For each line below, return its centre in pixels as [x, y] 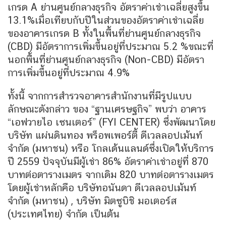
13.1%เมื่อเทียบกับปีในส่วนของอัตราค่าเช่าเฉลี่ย [106, 20]
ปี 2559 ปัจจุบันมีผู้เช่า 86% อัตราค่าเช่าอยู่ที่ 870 [108, 162]
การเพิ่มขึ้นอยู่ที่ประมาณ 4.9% [69, 73]
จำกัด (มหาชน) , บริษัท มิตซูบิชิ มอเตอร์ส [92, 201]
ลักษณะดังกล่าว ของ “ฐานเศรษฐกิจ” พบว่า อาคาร [107, 109]
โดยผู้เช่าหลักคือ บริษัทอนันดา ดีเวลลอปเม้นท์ [102, 188]
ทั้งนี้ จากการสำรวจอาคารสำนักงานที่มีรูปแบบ [100, 96]
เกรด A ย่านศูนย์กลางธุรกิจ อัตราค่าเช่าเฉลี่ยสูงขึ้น [108, 7]
